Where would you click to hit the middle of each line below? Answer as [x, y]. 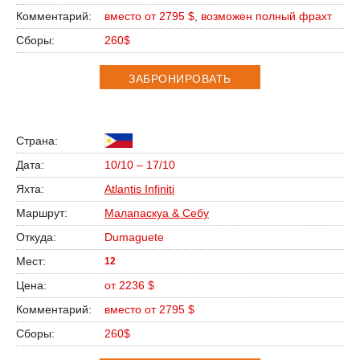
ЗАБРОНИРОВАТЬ [180, 78]
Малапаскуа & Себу [157, 213]
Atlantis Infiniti [139, 189]
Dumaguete [134, 237]
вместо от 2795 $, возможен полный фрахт [218, 16]
